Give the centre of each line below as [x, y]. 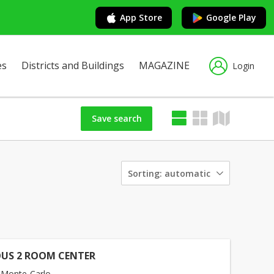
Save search [117, 118]
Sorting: [145, 173]
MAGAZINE [164, 65]
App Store [141, 17]
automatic [187, 173]
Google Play [231, 17]
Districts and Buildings [73, 65]
